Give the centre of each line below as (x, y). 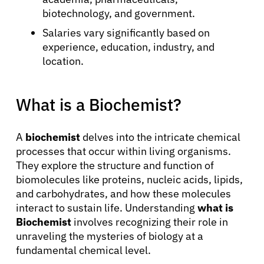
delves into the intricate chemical (160, 137)
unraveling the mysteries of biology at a (110, 236)
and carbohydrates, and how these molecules (123, 193)
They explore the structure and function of (115, 165)
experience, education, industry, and (128, 47)
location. (63, 61)
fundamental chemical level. (83, 250)
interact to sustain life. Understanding (107, 207)
